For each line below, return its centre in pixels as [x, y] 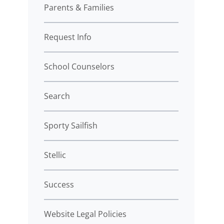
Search [57, 96]
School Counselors [79, 66]
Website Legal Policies [85, 214]
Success [59, 184]
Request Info [68, 37]
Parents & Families [79, 7]
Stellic [55, 155]
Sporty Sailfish [71, 125]
